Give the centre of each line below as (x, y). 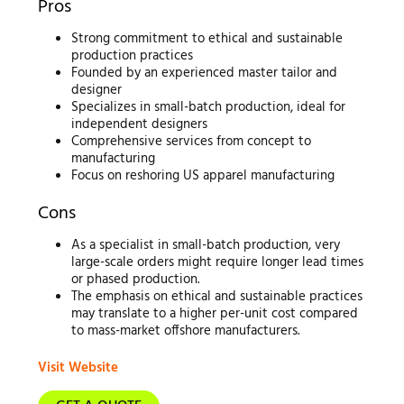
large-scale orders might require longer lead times (218, 262)
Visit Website (78, 368)
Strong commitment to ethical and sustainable (207, 39)
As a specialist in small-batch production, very (206, 245)
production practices (133, 56)
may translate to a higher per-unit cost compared (215, 313)
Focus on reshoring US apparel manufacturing (203, 176)
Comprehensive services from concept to (192, 142)
